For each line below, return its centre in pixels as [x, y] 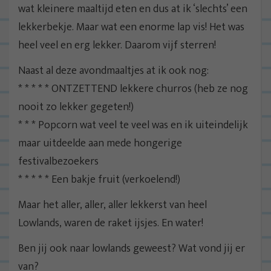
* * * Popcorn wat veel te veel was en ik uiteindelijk [133, 125]
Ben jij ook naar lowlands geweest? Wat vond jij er [132, 248]
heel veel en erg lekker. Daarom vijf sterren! [117, 45]
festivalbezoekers [58, 161]
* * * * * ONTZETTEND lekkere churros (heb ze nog [133, 89]
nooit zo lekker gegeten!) [76, 107]
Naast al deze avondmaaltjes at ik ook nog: [113, 70]
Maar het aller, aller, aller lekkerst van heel [113, 205]
